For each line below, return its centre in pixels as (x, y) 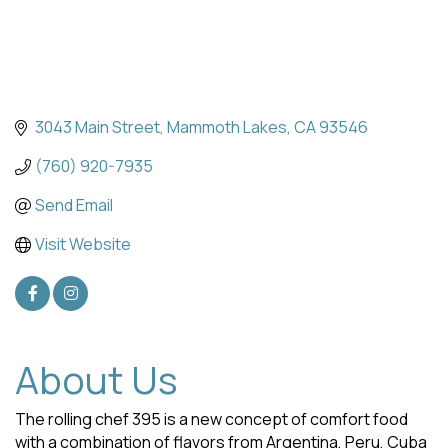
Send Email (74, 205)
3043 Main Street (97, 127)
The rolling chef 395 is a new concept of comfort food (211, 419)
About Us (96, 379)
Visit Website (83, 244)
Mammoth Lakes (227, 127)
